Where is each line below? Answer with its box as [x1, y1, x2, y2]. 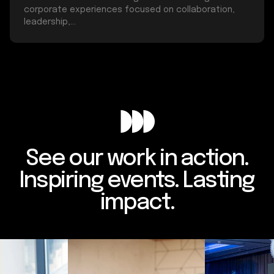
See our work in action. [25, 147, 249, 170]
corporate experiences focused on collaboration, [24, 5, 235, 14]
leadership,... [24, 17, 76, 26]
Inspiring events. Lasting [20, 169, 254, 192]
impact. [100, 191, 174, 214]
